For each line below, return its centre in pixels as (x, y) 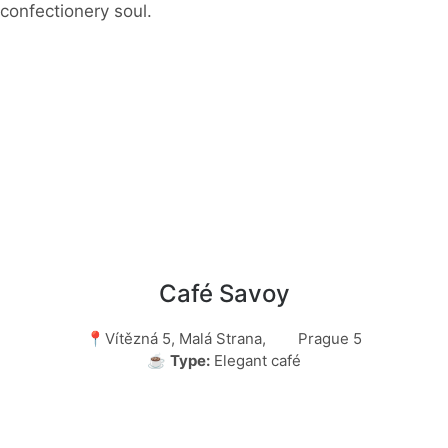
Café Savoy (224, 293)
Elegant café (255, 360)
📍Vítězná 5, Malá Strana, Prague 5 (224, 338)
